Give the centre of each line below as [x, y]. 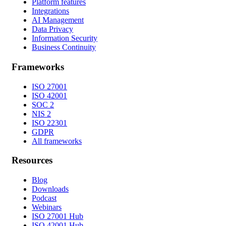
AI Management [58, 20]
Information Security [65, 38]
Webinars [47, 207]
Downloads [50, 189]
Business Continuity [64, 47]
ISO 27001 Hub [58, 216]
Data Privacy [53, 29]
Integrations [51, 11]
